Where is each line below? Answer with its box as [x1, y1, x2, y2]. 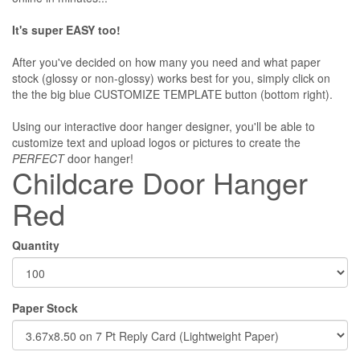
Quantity [12, 237, 59, 253]
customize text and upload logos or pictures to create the [12, 134, 301, 150]
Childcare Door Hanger [12, 162, 308, 202]
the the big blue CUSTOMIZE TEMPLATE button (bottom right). [12, 86, 333, 102]
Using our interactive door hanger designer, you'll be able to [12, 118, 315, 134]
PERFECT [12, 150, 64, 166]
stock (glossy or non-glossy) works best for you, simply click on [12, 70, 330, 86]
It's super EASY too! [12, 22, 121, 38]
